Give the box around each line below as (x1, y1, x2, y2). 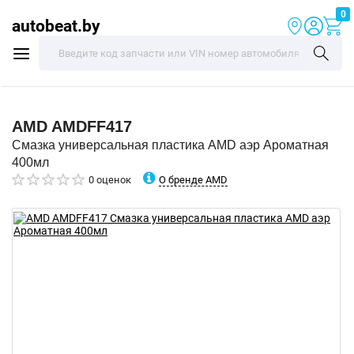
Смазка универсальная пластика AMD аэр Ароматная (12, 138, 329, 152)
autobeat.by (12, 16, 100, 36)
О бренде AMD (159, 173, 228, 186)
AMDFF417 (51, 118, 132, 135)
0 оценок (88, 174, 131, 186)
